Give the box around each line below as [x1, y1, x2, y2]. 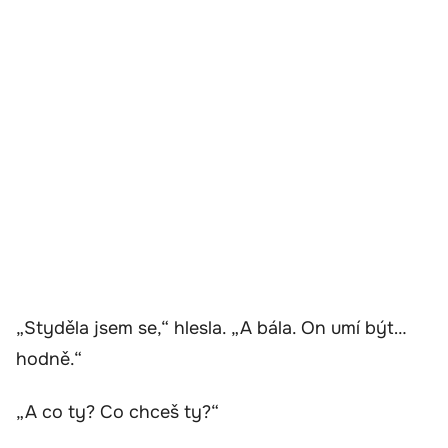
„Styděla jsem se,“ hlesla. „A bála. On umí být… [16, 316, 407, 339]
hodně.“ [16, 347, 82, 370]
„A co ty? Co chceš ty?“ [16, 401, 219, 424]
